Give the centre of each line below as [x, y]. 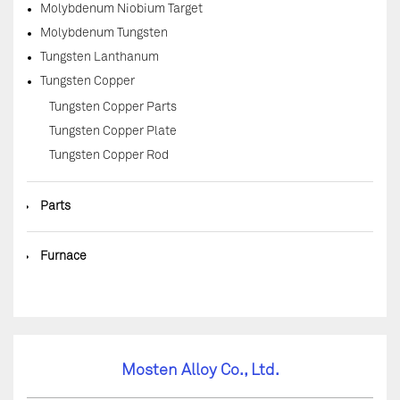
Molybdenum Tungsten [104, 33]
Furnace [63, 256]
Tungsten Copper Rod [109, 155]
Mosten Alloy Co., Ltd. [200, 371]
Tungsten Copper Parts [113, 107]
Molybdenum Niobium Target [121, 9]
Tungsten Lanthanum [100, 57]
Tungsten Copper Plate [113, 131]
